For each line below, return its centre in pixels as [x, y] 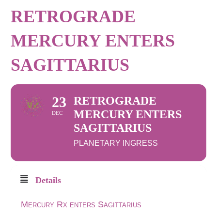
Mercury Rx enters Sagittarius [81, 204]
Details [48, 180]
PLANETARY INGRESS [116, 143]
